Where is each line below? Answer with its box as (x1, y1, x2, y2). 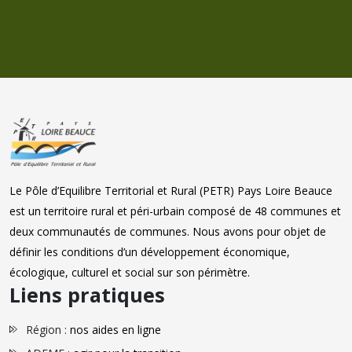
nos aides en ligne (70, 322, 161, 337)
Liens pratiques (9, 281, 165, 308)
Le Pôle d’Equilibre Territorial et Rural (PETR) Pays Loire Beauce (9, 183, 332, 198)
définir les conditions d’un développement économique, (9, 244, 290, 259)
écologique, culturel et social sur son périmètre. (9, 265, 250, 280)
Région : (26, 322, 70, 337)
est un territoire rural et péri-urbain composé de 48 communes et (9, 203, 341, 218)
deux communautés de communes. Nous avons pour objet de (9, 224, 326, 239)
